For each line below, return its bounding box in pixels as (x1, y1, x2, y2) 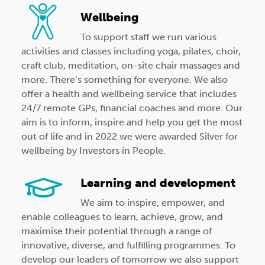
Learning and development (80, 176, 235, 190)
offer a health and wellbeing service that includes (21, 88, 237, 100)
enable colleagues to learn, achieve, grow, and (21, 211, 223, 223)
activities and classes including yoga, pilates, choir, (21, 46, 241, 57)
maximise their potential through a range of (21, 225, 212, 237)
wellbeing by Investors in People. (21, 145, 166, 157)
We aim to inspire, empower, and (80, 197, 225, 209)
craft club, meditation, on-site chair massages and (21, 60, 240, 72)
